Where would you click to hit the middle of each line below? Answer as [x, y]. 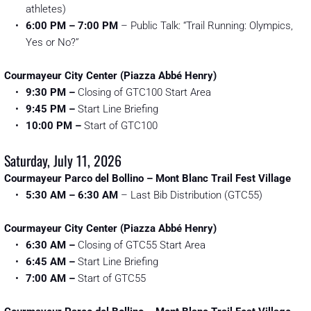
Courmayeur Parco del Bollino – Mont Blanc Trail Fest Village [148, 179]
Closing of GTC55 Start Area [140, 245]
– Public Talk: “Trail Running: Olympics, [205, 26]
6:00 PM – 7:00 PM [72, 26]
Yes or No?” [52, 43]
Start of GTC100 [121, 126]
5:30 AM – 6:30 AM [72, 195]
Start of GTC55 [110, 279]
